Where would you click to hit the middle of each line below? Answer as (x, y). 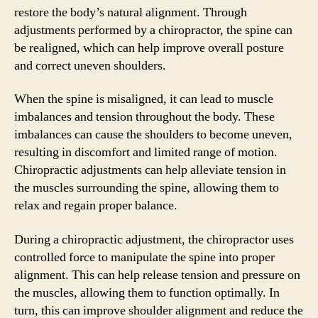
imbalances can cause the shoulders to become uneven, (153, 135)
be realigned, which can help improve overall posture (149, 48)
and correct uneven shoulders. (90, 65)
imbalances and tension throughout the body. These (144, 117)
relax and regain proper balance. (96, 205)
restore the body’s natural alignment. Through (131, 12)
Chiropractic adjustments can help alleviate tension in (150, 170)
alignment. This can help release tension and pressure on (157, 275)
